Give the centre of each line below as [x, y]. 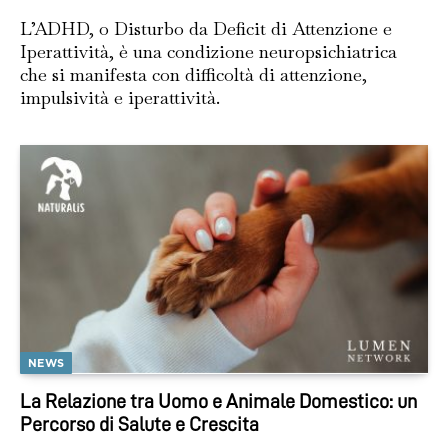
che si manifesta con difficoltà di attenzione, [193, 74]
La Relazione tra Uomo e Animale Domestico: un [218, 401]
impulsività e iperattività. [120, 97]
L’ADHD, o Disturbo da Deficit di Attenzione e [206, 28]
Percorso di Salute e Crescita [139, 424]
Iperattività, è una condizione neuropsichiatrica [208, 51]
